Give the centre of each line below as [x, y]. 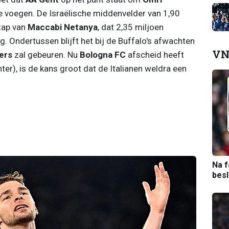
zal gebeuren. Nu [46, 54]
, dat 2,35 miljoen [130, 27]
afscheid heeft [155, 54]
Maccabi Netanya [62, 27]
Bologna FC [102, 54]
